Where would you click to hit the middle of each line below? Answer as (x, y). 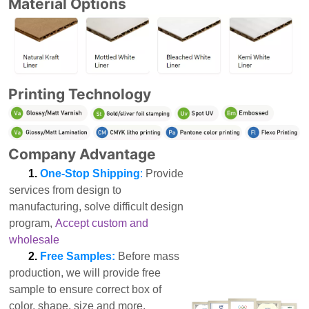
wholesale (34, 240)
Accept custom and (102, 223)
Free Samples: (78, 257)
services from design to (66, 190)
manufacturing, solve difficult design (97, 207)
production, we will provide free (85, 273)
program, (32, 223)
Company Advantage (82, 154)
